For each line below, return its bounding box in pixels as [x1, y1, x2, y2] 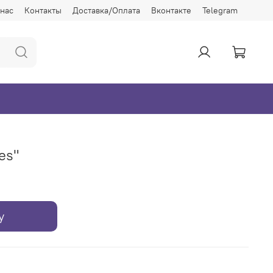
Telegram [202, 4, 238, 16]
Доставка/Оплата [73, 4, 140, 16]
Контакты [24, 4, 62, 16]
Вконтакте [151, 4, 191, 16]
